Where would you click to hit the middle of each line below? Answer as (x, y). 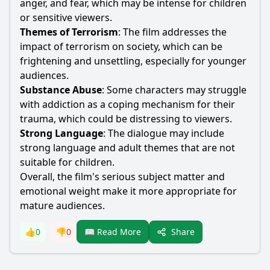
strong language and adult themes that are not (127, 148)
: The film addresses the (172, 32)
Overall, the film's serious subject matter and (122, 177)
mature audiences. (62, 206)
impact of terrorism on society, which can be (121, 46)
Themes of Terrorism (69, 32)
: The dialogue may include (164, 133)
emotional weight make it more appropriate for (128, 191)
